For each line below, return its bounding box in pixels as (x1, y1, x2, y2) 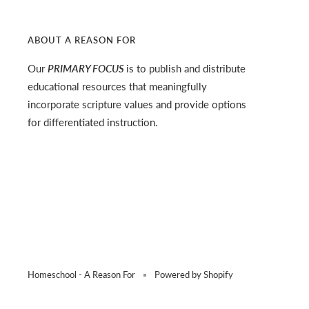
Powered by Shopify (154, 269, 233, 281)
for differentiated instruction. (28, 116, 158, 129)
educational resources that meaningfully (28, 80, 207, 93)
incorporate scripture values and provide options (28, 98, 246, 111)
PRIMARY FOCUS (48, 62, 126, 75)
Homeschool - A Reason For (28, 269, 135, 281)
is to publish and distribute (126, 62, 246, 75)
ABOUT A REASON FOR (28, 34, 136, 46)
